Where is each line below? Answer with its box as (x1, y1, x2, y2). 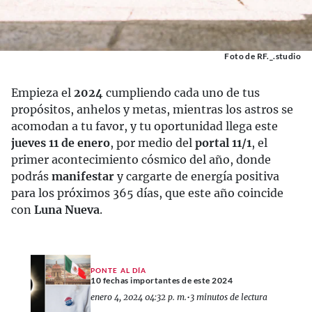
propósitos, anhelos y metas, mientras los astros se (11, 102, 293, 116)
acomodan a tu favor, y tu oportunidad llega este (11, 119, 278, 133)
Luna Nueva (34, 203, 100, 217)
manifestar (52, 169, 114, 183)
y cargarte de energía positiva (114, 169, 279, 183)
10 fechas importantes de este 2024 (91, 274, 233, 286)
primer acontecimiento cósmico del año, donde (11, 153, 271, 166)
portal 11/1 (195, 136, 251, 150)
